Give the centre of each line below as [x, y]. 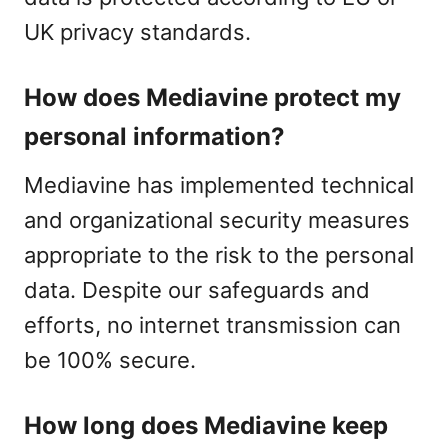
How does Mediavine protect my [212, 97]
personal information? [154, 136]
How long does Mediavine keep [206, 425]
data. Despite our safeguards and [197, 290]
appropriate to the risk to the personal [219, 255]
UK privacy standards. [137, 32]
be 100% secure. [110, 360]
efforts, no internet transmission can [212, 325]
